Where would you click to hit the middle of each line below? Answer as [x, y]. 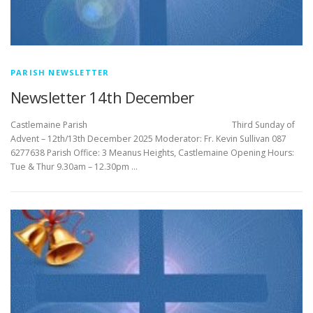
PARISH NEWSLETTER [60, 73]
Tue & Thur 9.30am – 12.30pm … [74, 167]
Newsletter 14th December [102, 97]
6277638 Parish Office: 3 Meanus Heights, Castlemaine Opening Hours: [152, 153]
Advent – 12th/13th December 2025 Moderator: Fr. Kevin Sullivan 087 [148, 139]
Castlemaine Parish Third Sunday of [153, 125]
